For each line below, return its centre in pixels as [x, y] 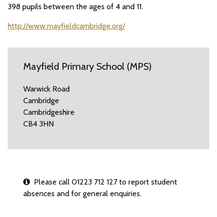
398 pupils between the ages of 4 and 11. [75, 7]
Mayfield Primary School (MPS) [87, 66]
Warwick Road [46, 89]
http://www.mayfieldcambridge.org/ [66, 26]
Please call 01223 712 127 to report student [104, 182]
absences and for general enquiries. [82, 194]
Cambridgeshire [49, 112]
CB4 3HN [39, 124]
